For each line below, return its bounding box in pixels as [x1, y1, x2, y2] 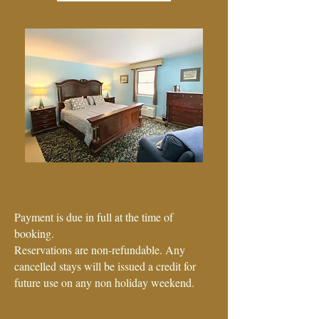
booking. [14, 226, 58, 241]
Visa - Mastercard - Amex [50, 169, 178, 186]
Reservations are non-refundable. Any [14, 242, 185, 257]
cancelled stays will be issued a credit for [14, 258, 196, 273]
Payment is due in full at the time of [14, 209, 173, 224]
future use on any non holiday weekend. [14, 275, 194, 290]
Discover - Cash [73, 186, 155, 202]
